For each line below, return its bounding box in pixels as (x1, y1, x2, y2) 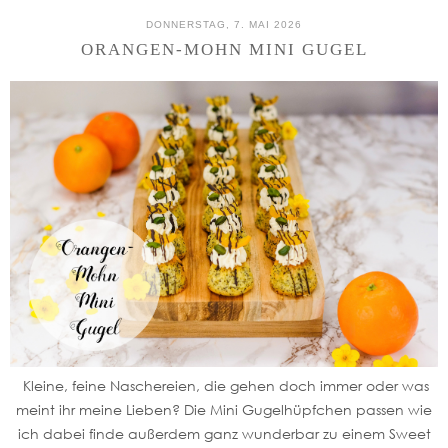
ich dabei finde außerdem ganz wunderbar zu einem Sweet (17, 424, 431, 442)
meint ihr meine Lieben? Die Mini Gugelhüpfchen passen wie (16, 400, 432, 418)
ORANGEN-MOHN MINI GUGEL (80, 40, 368, 60)
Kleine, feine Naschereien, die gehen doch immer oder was (19, 376, 429, 394)
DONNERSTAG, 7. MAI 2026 (146, 19, 302, 31)
